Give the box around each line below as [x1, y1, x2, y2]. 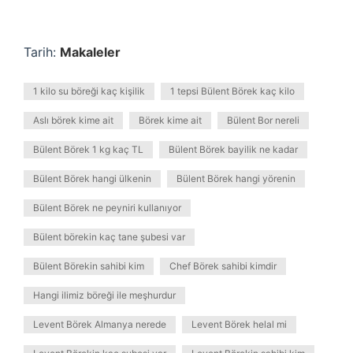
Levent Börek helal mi [191, 318, 287, 330]
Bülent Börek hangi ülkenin [33, 173, 151, 184]
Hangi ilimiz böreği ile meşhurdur [33, 289, 176, 301]
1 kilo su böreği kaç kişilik [33, 85, 145, 97]
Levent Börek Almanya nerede [33, 318, 166, 330]
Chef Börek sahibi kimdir [169, 260, 277, 272]
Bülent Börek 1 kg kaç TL [33, 143, 143, 155]
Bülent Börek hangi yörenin [176, 173, 295, 184]
